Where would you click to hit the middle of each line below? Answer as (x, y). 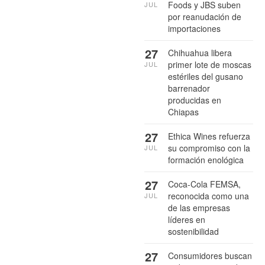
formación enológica (206, 159)
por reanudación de (205, 16)
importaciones (194, 28)
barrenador (189, 88)
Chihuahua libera (200, 52)
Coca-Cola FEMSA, (204, 184)
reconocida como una (209, 195)
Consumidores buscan (210, 255)
